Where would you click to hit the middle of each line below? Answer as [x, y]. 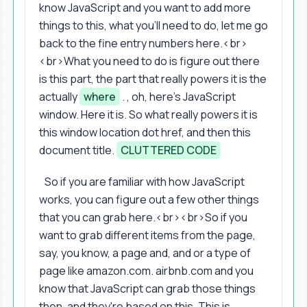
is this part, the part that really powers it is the [153, 78]
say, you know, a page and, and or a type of [145, 253]
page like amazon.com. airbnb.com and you [146, 270]
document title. [78, 150]
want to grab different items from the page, [147, 235]
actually [59, 96]
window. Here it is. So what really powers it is [148, 114]
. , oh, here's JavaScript [178, 96]
